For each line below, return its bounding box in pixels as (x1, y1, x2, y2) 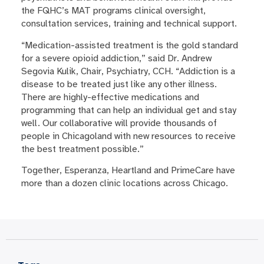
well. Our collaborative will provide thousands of (21, 117, 217, 129)
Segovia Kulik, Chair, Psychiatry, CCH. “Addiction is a (21, 65, 235, 77)
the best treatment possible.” (21, 143, 144, 155)
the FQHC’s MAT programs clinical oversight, (21, 5, 206, 17)
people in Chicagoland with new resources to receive (21, 130, 236, 142)
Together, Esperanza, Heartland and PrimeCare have (21, 164, 235, 177)
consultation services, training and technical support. (21, 18, 237, 30)
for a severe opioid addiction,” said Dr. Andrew (21, 52, 212, 64)
